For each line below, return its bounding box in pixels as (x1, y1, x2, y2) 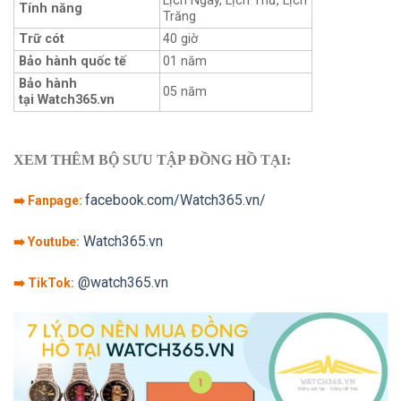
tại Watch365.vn (19, 91, 115, 107)
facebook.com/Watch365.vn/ (85, 192, 266, 209)
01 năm (163, 53, 207, 69)
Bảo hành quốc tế (19, 53, 126, 69)
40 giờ (163, 30, 198, 47)
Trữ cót (19, 30, 64, 47)
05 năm (163, 83, 207, 99)
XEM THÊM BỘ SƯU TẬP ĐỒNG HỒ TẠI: (13, 151, 291, 167)
